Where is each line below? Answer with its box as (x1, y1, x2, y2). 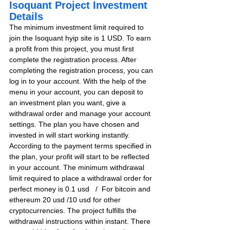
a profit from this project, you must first (9, 45, 136, 53)
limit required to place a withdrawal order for (9, 174, 154, 182)
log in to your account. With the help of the (9, 77, 148, 85)
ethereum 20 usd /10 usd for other (9, 196, 123, 204)
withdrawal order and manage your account (9, 109, 152, 118)
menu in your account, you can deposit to (9, 88, 145, 96)
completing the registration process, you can (9, 66, 155, 74)
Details (9, 11, 43, 22)
